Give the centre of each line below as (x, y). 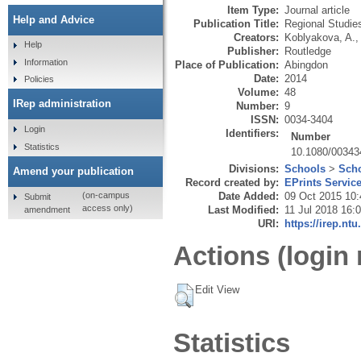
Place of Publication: (227, 64)
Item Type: (253, 10)
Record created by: (232, 182)
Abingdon (306, 64)
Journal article (317, 10)
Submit (37, 196)
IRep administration (62, 104)
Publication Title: (236, 23)
